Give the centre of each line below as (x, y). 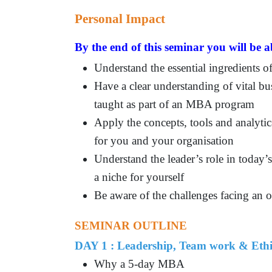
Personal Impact (120, 19)
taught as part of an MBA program (175, 104)
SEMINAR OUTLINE (133, 225)
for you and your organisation (164, 140)
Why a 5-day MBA (140, 263)
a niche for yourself (139, 177)
